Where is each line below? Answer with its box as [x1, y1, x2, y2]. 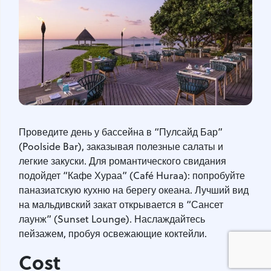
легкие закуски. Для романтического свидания [19, 154, 226, 168]
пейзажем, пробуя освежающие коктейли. [19, 227, 209, 241]
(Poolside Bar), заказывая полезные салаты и [19, 140, 223, 154]
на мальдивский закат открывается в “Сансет [19, 198, 223, 212]
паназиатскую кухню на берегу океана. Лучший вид [19, 183, 249, 197]
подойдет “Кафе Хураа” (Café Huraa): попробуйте [19, 169, 245, 183]
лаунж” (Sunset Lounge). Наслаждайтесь [19, 212, 205, 226]
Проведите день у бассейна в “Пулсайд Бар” [19, 125, 223, 139]
